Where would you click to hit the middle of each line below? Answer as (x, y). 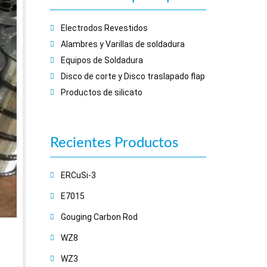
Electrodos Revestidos (104, 28)
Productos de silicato (101, 93)
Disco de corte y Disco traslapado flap (133, 77)
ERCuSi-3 (78, 176)
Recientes (82, 143)
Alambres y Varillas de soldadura (122, 44)
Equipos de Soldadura (102, 60)
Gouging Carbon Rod (99, 217)
